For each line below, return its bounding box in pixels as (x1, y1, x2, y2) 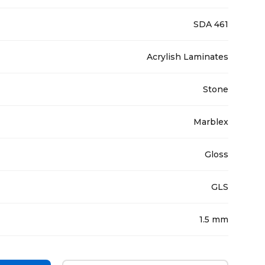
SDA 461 (193, 18, 228, 30)
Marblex (193, 116, 228, 127)
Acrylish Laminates (146, 51, 228, 62)
